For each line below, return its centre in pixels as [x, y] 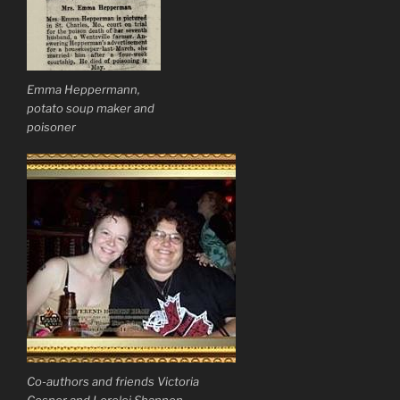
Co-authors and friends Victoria [113, 381]
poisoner [51, 126]
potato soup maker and [91, 108]
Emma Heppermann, [83, 89]
